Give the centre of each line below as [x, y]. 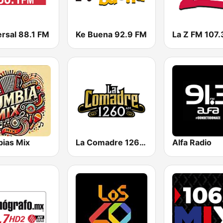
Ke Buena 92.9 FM [111, 34]
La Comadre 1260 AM [143, 142]
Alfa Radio [192, 142]
